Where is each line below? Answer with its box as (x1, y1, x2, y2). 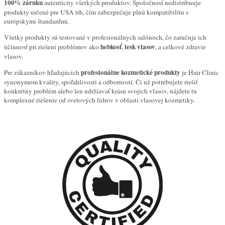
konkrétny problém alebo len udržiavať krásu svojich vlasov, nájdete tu (4, 86, 197, 95)
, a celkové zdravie (155, 42, 206, 51)
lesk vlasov (125, 41, 155, 52)
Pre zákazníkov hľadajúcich (4, 67, 81, 77)
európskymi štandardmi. (4, 17, 69, 26)
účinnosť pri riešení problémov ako (4, 42, 100, 51)
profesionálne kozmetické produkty (81, 67, 180, 77)
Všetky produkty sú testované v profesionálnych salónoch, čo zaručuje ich (4, 32, 206, 42)
